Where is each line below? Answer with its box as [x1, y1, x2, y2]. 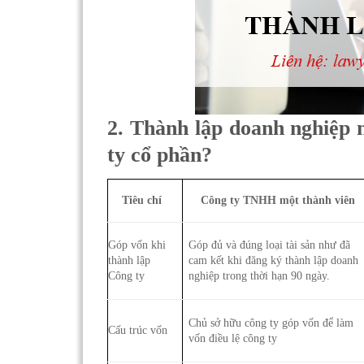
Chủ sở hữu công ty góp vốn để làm [188, 315, 354, 329]
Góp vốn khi [108, 237, 166, 251]
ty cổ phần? [107, 143, 212, 167]
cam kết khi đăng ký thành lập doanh [188, 253, 359, 266]
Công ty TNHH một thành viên [200, 193, 355, 206]
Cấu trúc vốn [108, 323, 167, 336]
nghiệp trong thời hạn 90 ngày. [188, 268, 331, 282]
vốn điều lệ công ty [188, 331, 278, 344]
